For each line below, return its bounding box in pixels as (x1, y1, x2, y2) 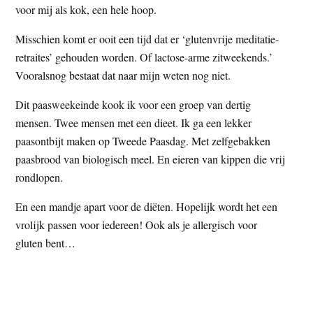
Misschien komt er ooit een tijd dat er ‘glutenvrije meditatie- (15, 31, 279, 46)
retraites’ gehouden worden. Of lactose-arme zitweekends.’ (15, 49, 273, 64)
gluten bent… (15, 235, 76, 250)
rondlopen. (15, 169, 64, 184)
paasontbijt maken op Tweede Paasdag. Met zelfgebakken (15, 133, 271, 148)
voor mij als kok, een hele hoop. (15, 1, 157, 17)
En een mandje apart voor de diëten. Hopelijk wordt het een (15, 198, 278, 214)
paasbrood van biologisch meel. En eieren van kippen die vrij (15, 151, 286, 166)
